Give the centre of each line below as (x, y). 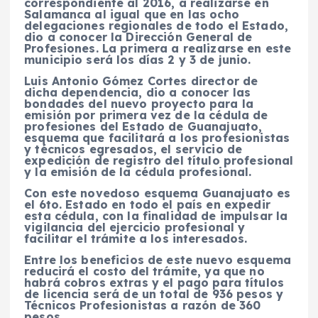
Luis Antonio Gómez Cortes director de (141, 81)
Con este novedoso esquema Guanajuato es (158, 193)
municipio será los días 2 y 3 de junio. (138, 60)
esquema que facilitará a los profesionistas (157, 138)
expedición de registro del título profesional (159, 161)
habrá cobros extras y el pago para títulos (154, 283)
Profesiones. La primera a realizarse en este (158, 49)
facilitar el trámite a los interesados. (136, 239)
